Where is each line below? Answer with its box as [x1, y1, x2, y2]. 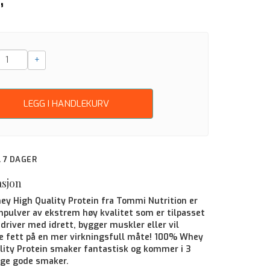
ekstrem [45, 207, 83, 219]
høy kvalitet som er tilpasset [83, 207, 206, 219]
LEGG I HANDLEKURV [23, 97, 109, 110]
